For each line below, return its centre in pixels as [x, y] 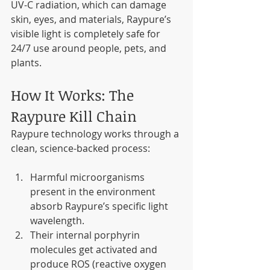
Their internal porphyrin [86, 235]
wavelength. [57, 221]
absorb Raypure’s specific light [100, 206]
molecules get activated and [95, 250]
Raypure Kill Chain [74, 116]
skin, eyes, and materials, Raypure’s [92, 20]
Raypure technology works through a [96, 134]
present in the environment [94, 192]
